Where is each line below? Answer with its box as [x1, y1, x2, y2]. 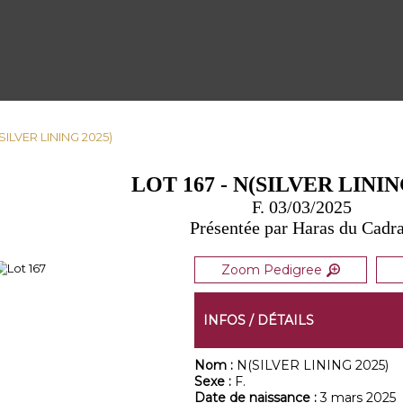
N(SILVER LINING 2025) [236, 357, 389, 373]
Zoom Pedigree [220, 262, 322, 278]
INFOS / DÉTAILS [202, 312, 314, 328]
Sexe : [193, 373, 235, 390]
